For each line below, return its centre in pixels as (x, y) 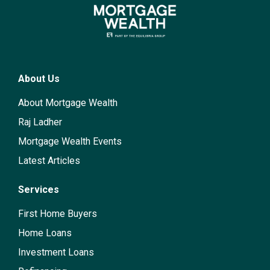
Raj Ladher (40, 122)
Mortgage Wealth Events (70, 141)
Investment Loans (56, 252)
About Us (39, 79)
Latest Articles (49, 161)
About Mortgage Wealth (68, 103)
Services (39, 190)
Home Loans (45, 233)
